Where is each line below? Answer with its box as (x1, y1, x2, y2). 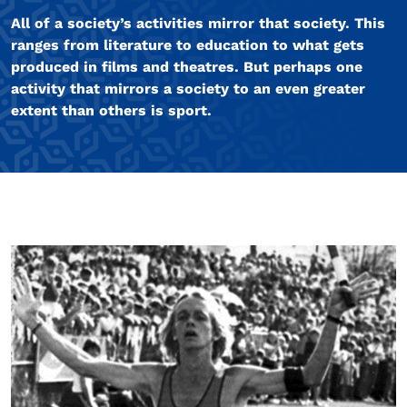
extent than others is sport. (11, 102, 212, 120)
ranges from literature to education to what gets (11, 36, 364, 55)
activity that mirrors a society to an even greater (11, 80, 365, 98)
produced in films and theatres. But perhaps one (11, 58, 362, 76)
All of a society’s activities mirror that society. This (11, 15, 385, 33)
